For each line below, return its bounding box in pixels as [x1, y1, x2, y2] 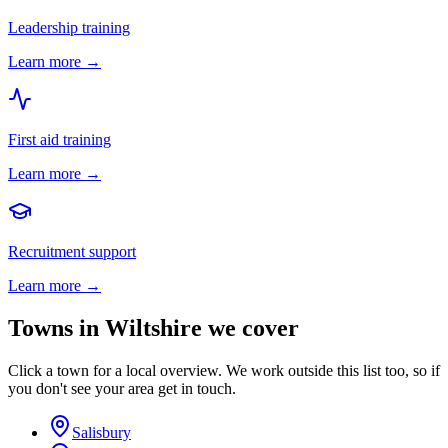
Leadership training [8, 18, 130, 36]
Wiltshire [105, 314, 202, 341]
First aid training [8, 130, 111, 148]
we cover [202, 314, 299, 341]
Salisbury [72, 423, 131, 441]
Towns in [8, 314, 105, 341]
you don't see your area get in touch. [8, 379, 236, 397]
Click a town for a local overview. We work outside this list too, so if [8, 361, 440, 379]
